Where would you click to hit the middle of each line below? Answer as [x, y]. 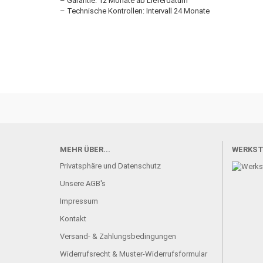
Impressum [79, 201]
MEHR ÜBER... [85, 149]
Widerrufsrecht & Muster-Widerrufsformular [134, 254]
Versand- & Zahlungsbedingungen [118, 236]
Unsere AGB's [83, 183]
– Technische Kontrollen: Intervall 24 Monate [135, 11]
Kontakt [73, 219]
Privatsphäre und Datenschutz [110, 166]
